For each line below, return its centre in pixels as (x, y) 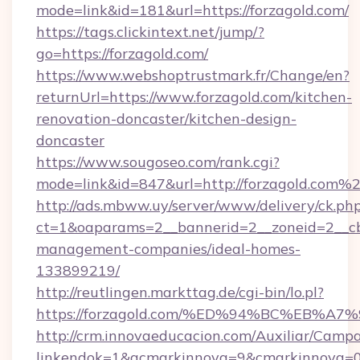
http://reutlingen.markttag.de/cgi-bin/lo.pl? (180, 292)
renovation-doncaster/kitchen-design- (166, 119)
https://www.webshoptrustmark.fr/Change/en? (193, 75)
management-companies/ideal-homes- (168, 249)
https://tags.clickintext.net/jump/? (150, 32)
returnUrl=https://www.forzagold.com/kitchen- (194, 97)
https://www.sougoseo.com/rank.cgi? (158, 162)
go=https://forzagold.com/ (122, 53)
